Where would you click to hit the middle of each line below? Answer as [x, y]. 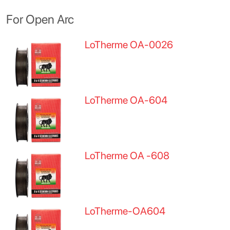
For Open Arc [40, 19]
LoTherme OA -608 [127, 156]
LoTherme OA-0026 [129, 45]
